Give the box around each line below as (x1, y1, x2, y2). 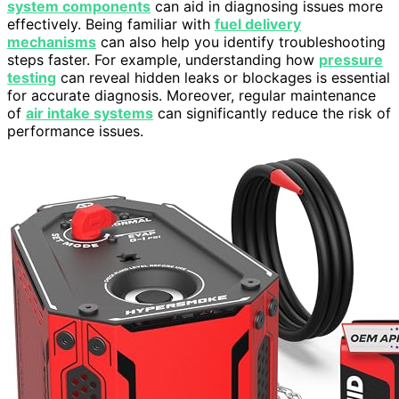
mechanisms (7, 33, 96, 52)
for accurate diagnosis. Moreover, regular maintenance (7, 86, 376, 105)
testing (7, 69, 56, 87)
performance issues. (7, 122, 143, 141)
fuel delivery (215, 15, 301, 34)
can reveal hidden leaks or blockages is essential (56, 69, 390, 87)
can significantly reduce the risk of (153, 104, 391, 123)
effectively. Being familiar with (7, 15, 215, 34)
